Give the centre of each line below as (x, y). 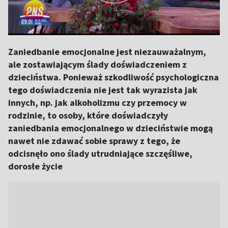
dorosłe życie (35, 166)
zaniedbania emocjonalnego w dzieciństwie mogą (110, 128)
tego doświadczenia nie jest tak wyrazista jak (103, 90)
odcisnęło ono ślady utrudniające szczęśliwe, (100, 153)
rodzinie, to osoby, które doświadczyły (88, 115)
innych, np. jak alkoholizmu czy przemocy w (97, 103)
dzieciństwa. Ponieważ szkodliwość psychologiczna (113, 77)
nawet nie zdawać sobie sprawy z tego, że (94, 141)
